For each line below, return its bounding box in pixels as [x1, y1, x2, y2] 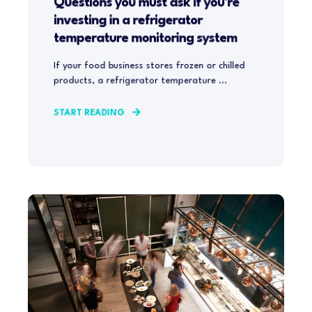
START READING [53, 109, 125, 118]
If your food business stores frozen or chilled [53, 61, 245, 71]
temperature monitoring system [53, 32, 237, 45]
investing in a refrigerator [53, 14, 203, 27]
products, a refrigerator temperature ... [53, 76, 228, 86]
